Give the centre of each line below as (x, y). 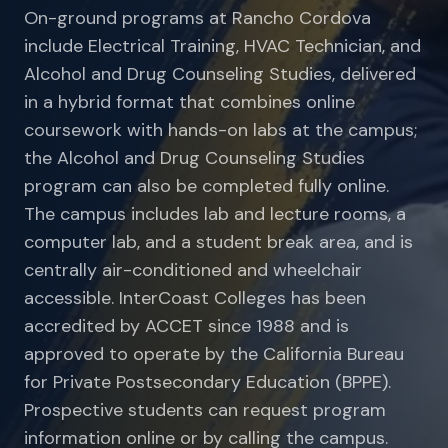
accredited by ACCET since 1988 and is (186, 326)
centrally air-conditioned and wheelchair (193, 270)
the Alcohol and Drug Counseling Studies (194, 158)
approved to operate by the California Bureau (214, 354)
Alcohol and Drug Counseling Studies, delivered (220, 74)
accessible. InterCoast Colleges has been (195, 298)
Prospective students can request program (205, 410)
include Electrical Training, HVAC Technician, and (222, 46)
